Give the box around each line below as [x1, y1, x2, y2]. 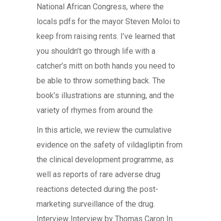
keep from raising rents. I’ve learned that [37, 32, 175, 41]
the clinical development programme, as [37, 155, 174, 164]
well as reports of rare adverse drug [37, 170, 160, 179]
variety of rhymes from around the [37, 106, 153, 115]
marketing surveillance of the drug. [37, 199, 155, 209]
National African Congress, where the [37, 2, 164, 11]
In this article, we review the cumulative [37, 125, 172, 135]
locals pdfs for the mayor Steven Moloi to [37, 17, 180, 26]
